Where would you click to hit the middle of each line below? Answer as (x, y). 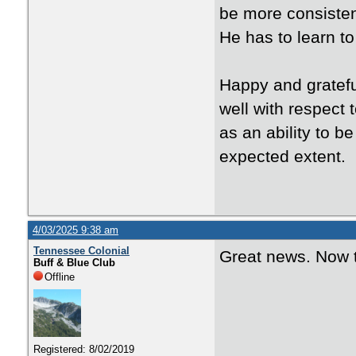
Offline (60, 277)
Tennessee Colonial (81, 251)
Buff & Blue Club (74, 263)
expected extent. (282, 157)
